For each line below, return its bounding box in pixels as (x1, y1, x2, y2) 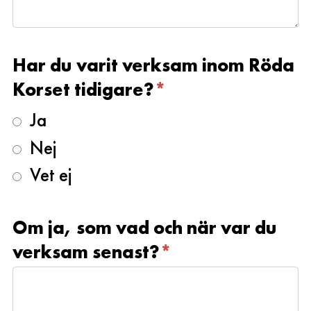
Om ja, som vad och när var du (12, 215, 277, 239)
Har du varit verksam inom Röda (12, 53, 294, 78)
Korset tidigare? (12, 77, 154, 102)
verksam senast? (12, 239, 160, 264)
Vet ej (22, 162, 72, 187)
